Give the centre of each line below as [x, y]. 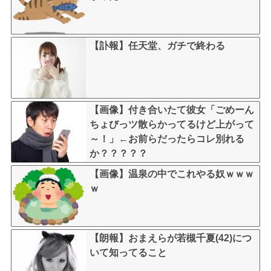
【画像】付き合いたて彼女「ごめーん [172, 109]
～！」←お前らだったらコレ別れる [167, 139]
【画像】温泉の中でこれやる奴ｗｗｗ [172, 174]
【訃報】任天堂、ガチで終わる [157, 45]
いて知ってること [128, 252]
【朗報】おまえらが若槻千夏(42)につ [171, 238]
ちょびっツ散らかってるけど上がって [172, 124]
